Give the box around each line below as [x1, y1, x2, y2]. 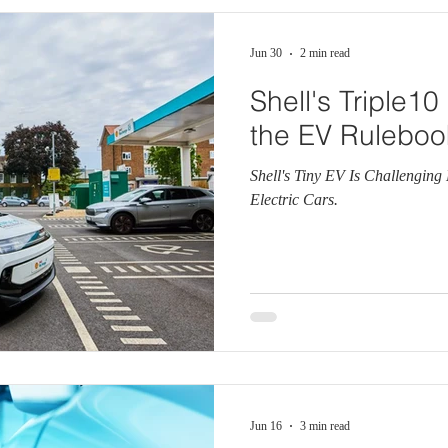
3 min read [300, 418, 350, 433]
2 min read [300, 46, 350, 60]
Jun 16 [250, 418, 282, 433]
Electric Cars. [250, 190, 338, 208]
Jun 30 [250, 46, 282, 60]
